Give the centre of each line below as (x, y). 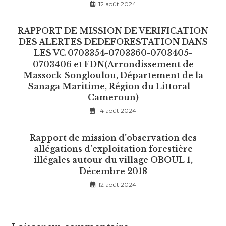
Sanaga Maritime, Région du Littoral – (113, 86)
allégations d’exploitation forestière (113, 149)
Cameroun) (113, 97)
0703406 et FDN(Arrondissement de (113, 64)
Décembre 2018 (113, 171)
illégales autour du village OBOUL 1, (113, 160)
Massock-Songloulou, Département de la (113, 75)
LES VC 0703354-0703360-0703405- (113, 53)
